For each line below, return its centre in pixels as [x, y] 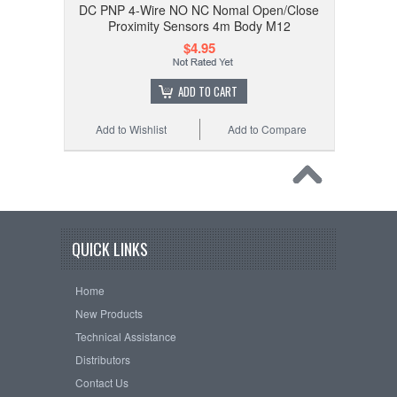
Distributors [102, 359]
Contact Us [101, 382]
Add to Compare [267, 129]
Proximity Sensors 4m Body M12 [199, 26]
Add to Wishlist [131, 129]
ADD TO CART [208, 91]
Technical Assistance [125, 336]
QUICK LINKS [110, 249]
